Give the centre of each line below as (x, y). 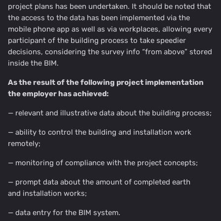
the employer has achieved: (58, 94)
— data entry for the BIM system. (64, 213)
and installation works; (47, 194)
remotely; (24, 144)
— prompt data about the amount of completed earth (99, 182)
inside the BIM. (33, 63)
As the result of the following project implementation (106, 83)
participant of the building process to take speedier (97, 41)
